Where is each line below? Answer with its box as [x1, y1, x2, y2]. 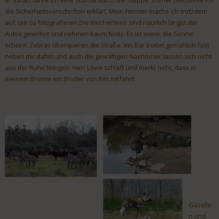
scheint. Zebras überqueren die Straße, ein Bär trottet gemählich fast [5, 41, 209, 50]
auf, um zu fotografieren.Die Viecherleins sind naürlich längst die [5, 18, 197, 27]
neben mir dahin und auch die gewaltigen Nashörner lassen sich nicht [5, 52, 212, 61]
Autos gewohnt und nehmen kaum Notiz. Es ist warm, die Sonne [5, 29, 193, 39]
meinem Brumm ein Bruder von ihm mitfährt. [5, 74, 135, 84]
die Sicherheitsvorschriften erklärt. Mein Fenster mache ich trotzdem [5, 7, 207, 16]
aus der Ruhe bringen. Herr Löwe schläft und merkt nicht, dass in [5, 63, 196, 72]
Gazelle [189, 200, 212, 210]
